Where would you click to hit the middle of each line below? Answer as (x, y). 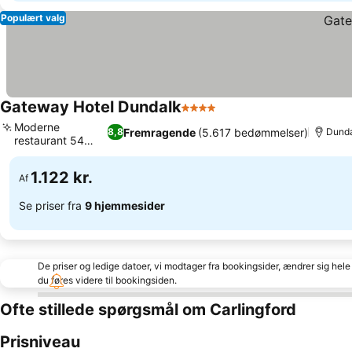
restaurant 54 (49, 140)
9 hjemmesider (125, 205)
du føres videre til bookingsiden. (107, 280)
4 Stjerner (210, 115)
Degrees (36, 154)
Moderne (37, 127)
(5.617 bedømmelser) (253, 132)
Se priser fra (52, 205)
